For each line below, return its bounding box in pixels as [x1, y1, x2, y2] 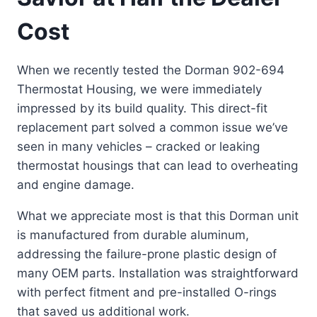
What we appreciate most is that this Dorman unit [17, 208, 299, 223]
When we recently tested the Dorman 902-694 [17, 62, 284, 77]
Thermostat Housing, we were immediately [17, 81, 262, 96]
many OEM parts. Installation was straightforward [17, 265, 299, 280]
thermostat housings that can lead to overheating [17, 158, 298, 173]
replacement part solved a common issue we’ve [17, 120, 288, 134]
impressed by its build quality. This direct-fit [17, 100, 267, 115]
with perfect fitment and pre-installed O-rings [17, 284, 277, 299]
